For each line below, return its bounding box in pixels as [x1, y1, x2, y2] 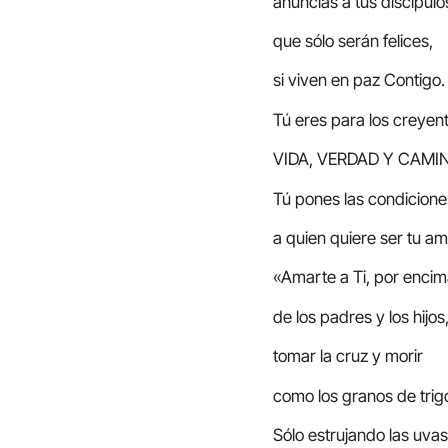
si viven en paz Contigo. [273, 70, 445, 91]
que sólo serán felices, [273, 31, 433, 52]
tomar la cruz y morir [273, 346, 423, 367]
